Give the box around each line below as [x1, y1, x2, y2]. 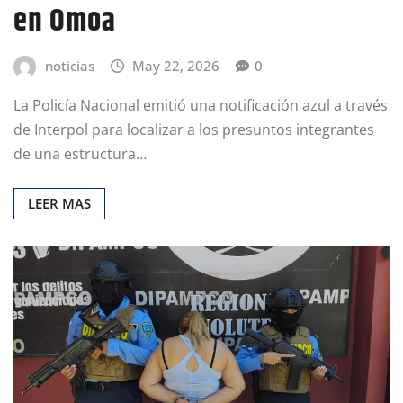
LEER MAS [28, 194, 91, 213]
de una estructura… [13, 144, 147, 165]
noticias [44, 57, 94, 76]
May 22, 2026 [132, 57, 220, 76]
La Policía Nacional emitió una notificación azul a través [13, 95, 388, 116]
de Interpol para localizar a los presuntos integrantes [13, 120, 374, 140]
